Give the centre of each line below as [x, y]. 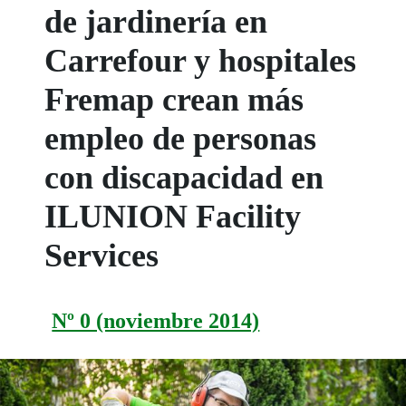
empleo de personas [181, 138]
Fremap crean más [174, 99]
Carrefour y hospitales [201, 60]
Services [102, 255]
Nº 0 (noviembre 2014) [156, 320]
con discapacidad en [184, 177]
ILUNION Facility [173, 216]
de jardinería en [156, 21]
